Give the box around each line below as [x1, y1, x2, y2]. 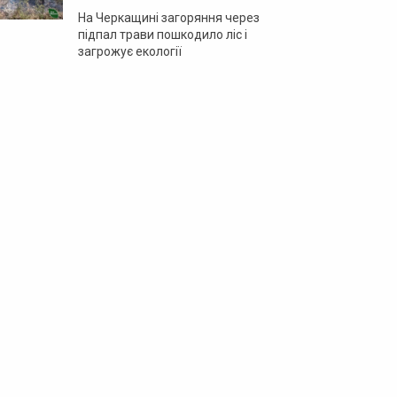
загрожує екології [78, 44, 182, 58]
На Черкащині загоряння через [78, 11, 260, 25]
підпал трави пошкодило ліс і [78, 27, 247, 42]
